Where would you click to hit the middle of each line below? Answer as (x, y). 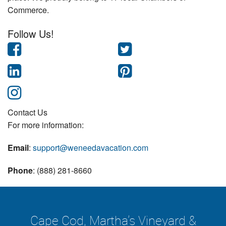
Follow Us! (31, 34)
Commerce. (28, 10)
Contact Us (27, 112)
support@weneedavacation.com (91, 148)
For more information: (46, 125)
